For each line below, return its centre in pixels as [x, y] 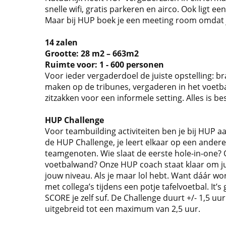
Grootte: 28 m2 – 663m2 [92, 53]
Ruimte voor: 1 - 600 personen [104, 65]
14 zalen [61, 42]
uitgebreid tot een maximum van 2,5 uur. [122, 209]
